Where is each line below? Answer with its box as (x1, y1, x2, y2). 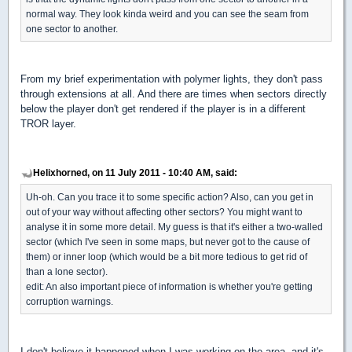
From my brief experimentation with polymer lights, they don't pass (20, 72, 323, 85)
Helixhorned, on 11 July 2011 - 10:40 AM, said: (33, 167, 237, 178)
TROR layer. (20, 117, 76, 130)
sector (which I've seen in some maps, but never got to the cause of (26, 236, 310, 247)
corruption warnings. (26, 295, 113, 306)
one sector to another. (26, 23, 118, 34)
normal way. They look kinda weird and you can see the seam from (26, 8, 309, 19)
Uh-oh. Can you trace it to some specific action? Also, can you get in (26, 191, 313, 202)
